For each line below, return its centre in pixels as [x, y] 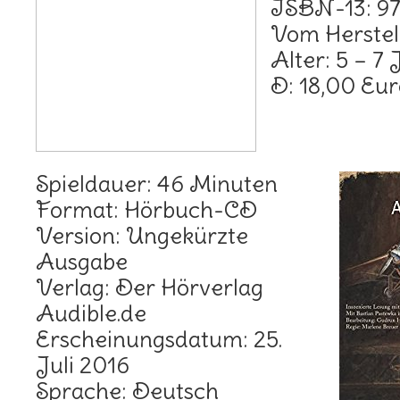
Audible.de [91, 313]
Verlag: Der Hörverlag [150, 287]
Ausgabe [82, 262]
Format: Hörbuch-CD [146, 210]
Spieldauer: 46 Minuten [157, 184]
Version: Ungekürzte [142, 236]
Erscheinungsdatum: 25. [159, 339]
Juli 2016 [83, 365]
